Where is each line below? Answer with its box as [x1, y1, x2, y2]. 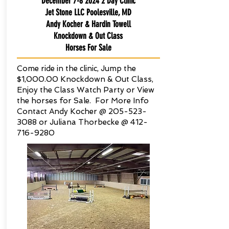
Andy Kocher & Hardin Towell [45, 19, 131, 29]
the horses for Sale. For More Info [16, 96, 149, 105]
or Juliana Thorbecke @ [36, 118, 130, 127]
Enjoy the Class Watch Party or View [16, 85, 154, 95]
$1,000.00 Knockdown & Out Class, [16, 75, 153, 84]
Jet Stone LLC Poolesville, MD [45, 7, 131, 17]
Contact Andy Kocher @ [16, 107, 108, 116]
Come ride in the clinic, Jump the [16, 64, 136, 73]
